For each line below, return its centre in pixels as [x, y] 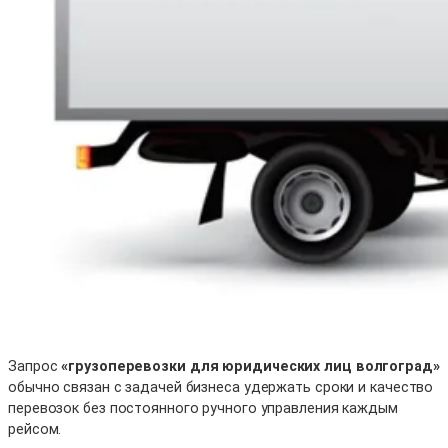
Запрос [35, 366]
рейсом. [35, 429]
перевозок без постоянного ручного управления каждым [203, 408]
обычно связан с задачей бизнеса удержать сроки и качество [221, 387]
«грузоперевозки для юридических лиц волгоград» [250, 366]
